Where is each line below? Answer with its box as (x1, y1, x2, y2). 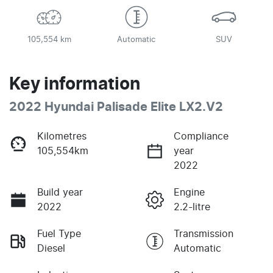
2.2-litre (174, 202, 210, 213)
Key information (9, 76, 140, 94)
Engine (174, 188, 205, 198)
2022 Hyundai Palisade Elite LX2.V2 (9, 101, 223, 114)
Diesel (37, 244, 65, 254)
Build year (37, 188, 83, 198)
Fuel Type (37, 229, 81, 239)
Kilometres (37, 132, 87, 142)
